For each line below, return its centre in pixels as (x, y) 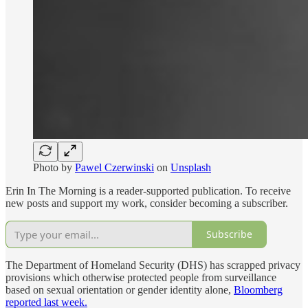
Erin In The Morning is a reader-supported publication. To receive (148, 190)
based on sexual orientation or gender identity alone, (120, 289)
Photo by (54, 167)
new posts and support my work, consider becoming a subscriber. (147, 203)
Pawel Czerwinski (114, 167)
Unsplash (191, 167)
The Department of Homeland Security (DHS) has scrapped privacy (153, 265)
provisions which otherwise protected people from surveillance (141, 277)
